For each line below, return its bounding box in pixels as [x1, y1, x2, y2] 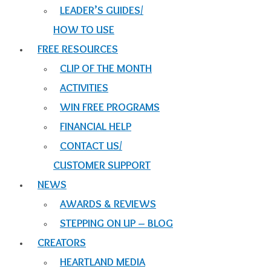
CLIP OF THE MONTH [60, 62, 152, 76]
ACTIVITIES [60, 81, 108, 95]
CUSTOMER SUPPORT [53, 158, 151, 172]
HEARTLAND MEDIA [60, 255, 145, 269]
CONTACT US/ [60, 139, 122, 153]
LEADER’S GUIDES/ [60, 4, 143, 18]
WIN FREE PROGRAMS [60, 100, 160, 114]
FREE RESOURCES [38, 42, 118, 56]
